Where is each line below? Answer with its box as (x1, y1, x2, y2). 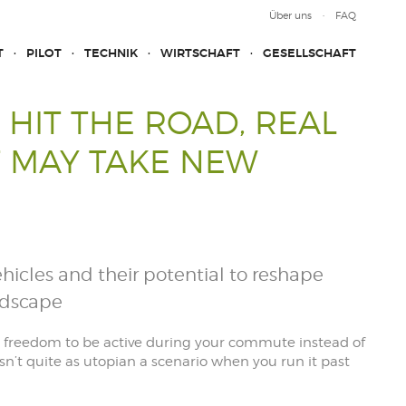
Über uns (269, 9, 312, 22)
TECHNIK (84, 45, 138, 61)
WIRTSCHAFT (160, 45, 240, 61)
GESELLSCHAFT (263, 45, 356, 61)
